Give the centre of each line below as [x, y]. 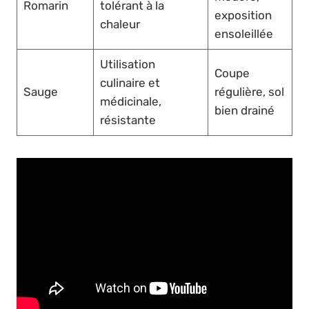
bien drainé [244, 111]
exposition [243, 16]
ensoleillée [243, 34]
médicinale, [130, 102]
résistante [128, 120]
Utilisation [127, 64]
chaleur [120, 24]
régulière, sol [249, 92]
